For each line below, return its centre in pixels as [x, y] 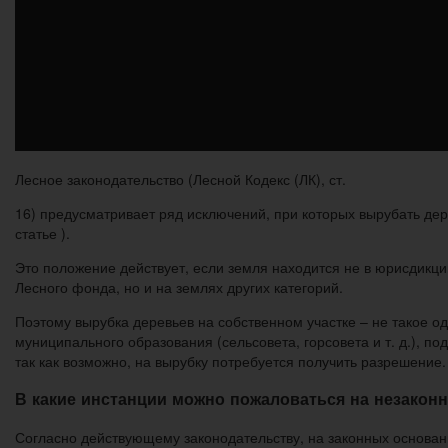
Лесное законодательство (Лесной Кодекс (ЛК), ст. [180, 179]
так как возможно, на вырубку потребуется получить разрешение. [230, 361]
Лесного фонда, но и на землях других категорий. [179, 287]
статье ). [42, 233]
